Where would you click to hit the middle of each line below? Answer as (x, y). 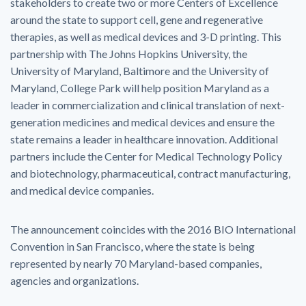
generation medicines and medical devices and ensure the (142, 122)
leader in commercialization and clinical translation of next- (148, 105)
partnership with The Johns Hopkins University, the (129, 54)
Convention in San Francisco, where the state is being (133, 246)
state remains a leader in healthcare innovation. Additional (144, 139)
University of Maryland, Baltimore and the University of (140, 71)
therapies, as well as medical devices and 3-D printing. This (146, 37)
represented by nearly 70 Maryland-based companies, (136, 263)
